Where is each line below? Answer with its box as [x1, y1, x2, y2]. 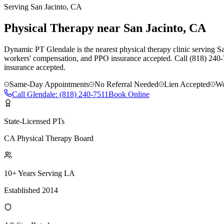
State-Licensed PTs [4, 116, 64, 125]
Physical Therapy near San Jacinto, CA [4, 21, 206, 34]
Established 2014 [4, 185, 58, 194]
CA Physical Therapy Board [4, 133, 93, 142]
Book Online [108, 89, 149, 98]
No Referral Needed [94, 79, 158, 88]
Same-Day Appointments [9, 79, 89, 88]
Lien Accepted [164, 79, 210, 88]
